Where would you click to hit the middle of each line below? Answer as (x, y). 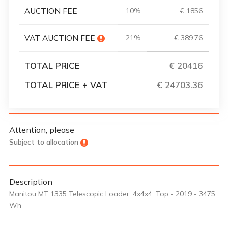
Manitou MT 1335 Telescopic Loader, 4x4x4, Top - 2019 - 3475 (112, 194)
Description (31, 181)
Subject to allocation (44, 142)
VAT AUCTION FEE (61, 38)
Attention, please (42, 130)
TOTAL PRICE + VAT (66, 84)
